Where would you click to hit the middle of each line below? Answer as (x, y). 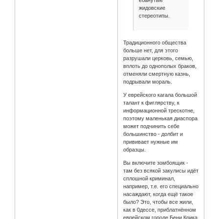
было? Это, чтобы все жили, (158, 202)
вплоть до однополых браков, (160, 66)
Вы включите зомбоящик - (156, 163)
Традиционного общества (155, 42)
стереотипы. (154, 16)
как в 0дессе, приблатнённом (160, 209)
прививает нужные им (151, 142)
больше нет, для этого (151, 50)
